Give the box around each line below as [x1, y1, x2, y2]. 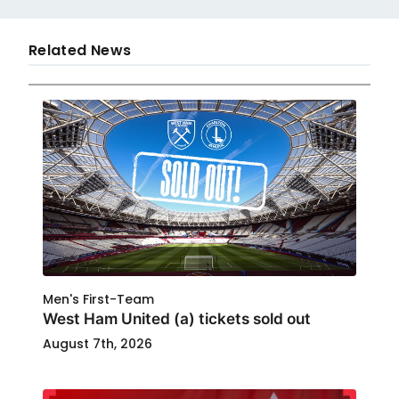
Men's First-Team [43, 290, 154, 308]
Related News [28, 40, 132, 61]
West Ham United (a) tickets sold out [43, 309, 311, 328]
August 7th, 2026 [43, 335, 152, 353]
